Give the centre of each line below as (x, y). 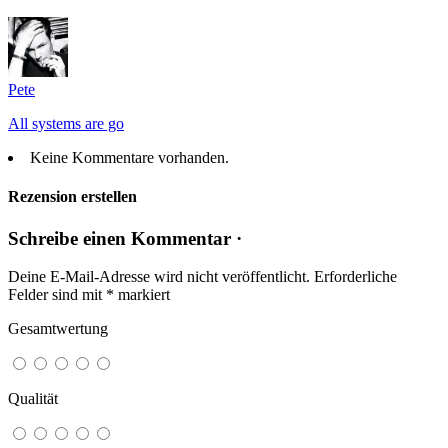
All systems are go (66, 124)
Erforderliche (355, 277)
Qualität (33, 399)
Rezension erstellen (72, 197)
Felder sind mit (57, 295)
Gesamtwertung (58, 329)
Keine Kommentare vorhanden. (129, 158)
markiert (142, 295)
